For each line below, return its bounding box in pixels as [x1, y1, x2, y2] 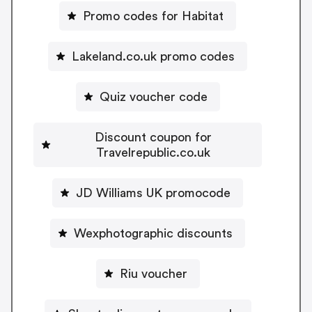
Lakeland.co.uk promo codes [72, 49, 235, 63]
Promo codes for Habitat [83, 9, 224, 22]
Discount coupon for [95, 130, 212, 143]
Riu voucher [119, 267, 187, 280]
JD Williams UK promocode [76, 186, 231, 199]
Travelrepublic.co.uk [96, 146, 210, 159]
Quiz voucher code [99, 90, 208, 103]
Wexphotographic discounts [74, 226, 233, 240]
